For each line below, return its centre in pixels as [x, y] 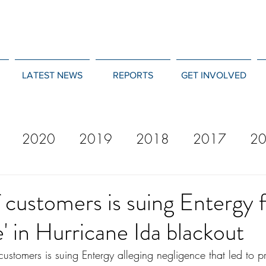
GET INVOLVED [213, 75]
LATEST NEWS [52, 75]
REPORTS [133, 75]
